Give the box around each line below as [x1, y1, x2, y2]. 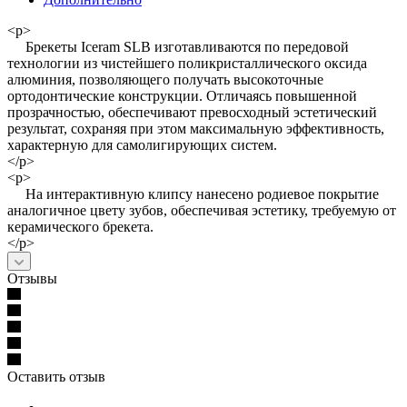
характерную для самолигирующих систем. [7, 136, 277, 153]
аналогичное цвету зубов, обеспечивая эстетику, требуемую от [7, 202, 396, 218]
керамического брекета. [7, 218, 154, 234]
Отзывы [7, 270, 57, 286]
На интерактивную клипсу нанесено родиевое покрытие [7, 185, 379, 202]
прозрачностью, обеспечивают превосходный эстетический [7, 104, 377, 120]
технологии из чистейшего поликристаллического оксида [7, 55, 367, 71]
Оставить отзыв [7, 368, 105, 384]
